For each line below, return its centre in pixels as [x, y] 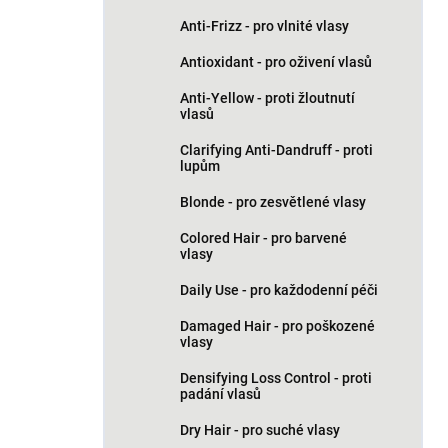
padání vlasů [220, 394]
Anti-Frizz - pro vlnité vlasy [264, 26]
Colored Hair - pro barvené [263, 238]
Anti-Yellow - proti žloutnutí [267, 98]
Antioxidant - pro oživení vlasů [276, 62]
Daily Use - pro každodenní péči [279, 290]
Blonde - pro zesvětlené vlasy [273, 202]
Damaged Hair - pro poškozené [277, 326]
